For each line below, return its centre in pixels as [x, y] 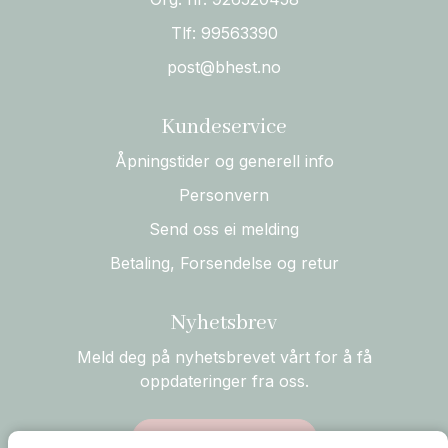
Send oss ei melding [224, 229]
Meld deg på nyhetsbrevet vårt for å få [224, 357]
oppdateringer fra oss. [224, 381]
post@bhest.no [224, 67]
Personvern [224, 195]
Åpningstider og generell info [224, 161]
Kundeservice [224, 128]
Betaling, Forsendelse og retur [224, 263]
